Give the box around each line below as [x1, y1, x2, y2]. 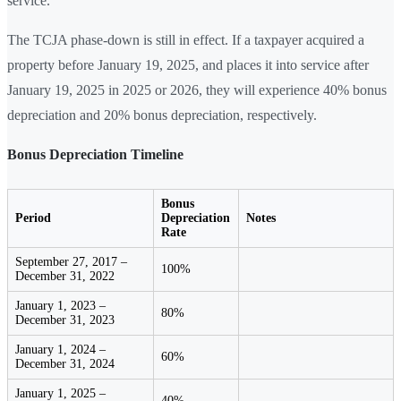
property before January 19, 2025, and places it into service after [7, 56, 369, 73]
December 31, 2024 [15, 356, 115, 371]
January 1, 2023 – [15, 298, 106, 312]
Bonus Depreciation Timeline [7, 146, 183, 162]
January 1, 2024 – [15, 342, 106, 356]
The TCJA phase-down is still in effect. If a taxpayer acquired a [7, 31, 364, 47]
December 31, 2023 [15, 312, 115, 327]
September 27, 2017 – [15, 254, 127, 269]
